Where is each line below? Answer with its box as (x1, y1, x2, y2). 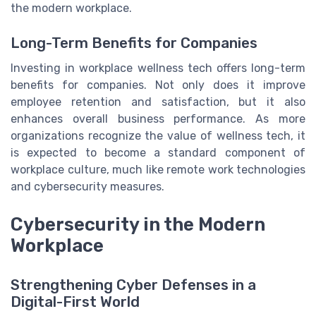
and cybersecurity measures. (11, 179, 164, 193)
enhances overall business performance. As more (11, 111, 305, 126)
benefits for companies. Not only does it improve (11, 78, 305, 92)
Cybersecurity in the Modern (11, 213, 265, 235)
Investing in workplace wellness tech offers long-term (11, 61, 305, 75)
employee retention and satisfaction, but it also (11, 95, 305, 109)
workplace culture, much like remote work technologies (11, 162, 305, 176)
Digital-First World (11, 293, 140, 311)
